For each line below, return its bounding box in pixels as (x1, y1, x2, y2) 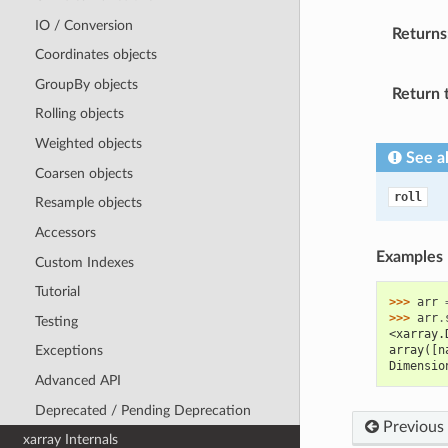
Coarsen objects (34, 165, 133, 181)
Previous (378, 419, 444, 436)
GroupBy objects (34, 76, 138, 92)
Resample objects (34, 195, 142, 211)
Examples (375, 249, 443, 266)
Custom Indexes (34, 254, 134, 270)
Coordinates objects (34, 47, 157, 63)
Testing (34, 313, 78, 329)
